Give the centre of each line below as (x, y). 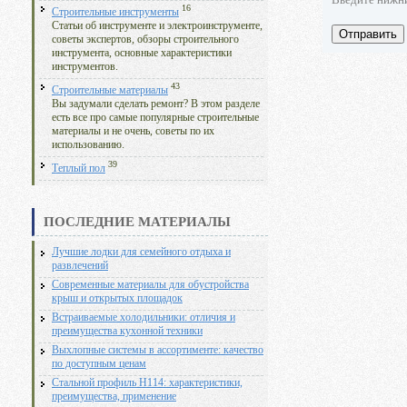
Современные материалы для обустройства (150, 285)
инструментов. (85, 67)
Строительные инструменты (115, 13)
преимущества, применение (114, 397)
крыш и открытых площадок (117, 299)
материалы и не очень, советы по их (133, 132)
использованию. (88, 145)
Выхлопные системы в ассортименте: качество (158, 351)
